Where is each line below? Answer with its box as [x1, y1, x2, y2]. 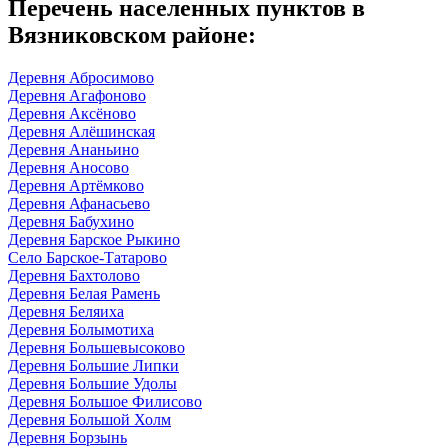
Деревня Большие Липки [8, 356, 179, 374]
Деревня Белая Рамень [8, 284, 160, 302]
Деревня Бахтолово [8, 266, 140, 284]
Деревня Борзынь [8, 428, 127, 446]
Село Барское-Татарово [8, 248, 167, 266]
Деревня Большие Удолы [8, 374, 177, 392]
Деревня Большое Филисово [8, 392, 202, 410]
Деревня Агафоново [8, 86, 146, 104]
